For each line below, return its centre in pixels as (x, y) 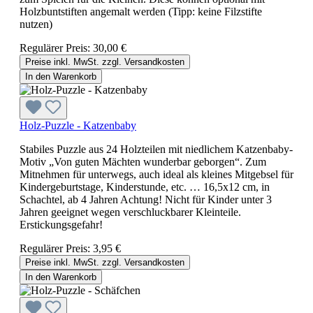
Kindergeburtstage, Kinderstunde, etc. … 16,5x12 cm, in (145, 187)
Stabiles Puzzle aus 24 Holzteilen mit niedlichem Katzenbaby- (156, 149)
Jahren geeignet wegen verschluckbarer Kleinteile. (130, 212)
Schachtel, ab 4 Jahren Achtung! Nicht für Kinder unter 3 (146, 199)
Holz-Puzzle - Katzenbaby (78, 125)
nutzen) (36, 24)
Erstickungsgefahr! (61, 224)
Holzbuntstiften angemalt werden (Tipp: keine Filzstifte (141, 11)
